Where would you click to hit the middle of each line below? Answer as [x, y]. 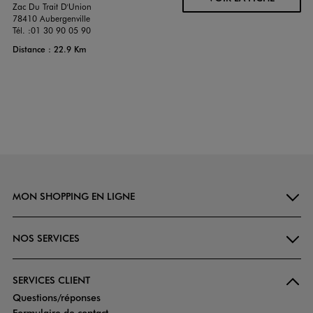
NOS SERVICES [46, 238]
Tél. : [21, 30]
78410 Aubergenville [51, 19]
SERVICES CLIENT [51, 280]
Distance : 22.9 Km [49, 49]
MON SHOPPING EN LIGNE [73, 196]
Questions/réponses [56, 298]
